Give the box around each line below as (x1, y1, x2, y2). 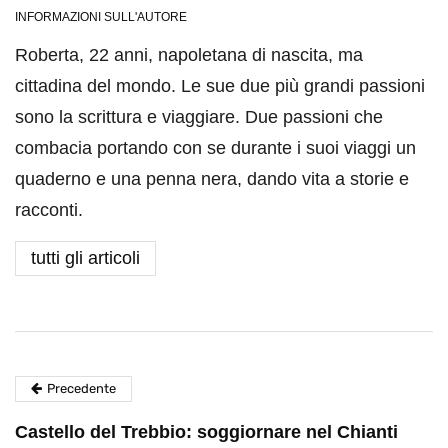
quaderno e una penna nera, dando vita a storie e (15, 169, 409, 190)
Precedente (47, 381, 116, 397)
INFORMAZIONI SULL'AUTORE (15, 10, 187, 25)
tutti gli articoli (31, 248, 140, 269)
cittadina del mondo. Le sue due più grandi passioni (15, 76, 425, 97)
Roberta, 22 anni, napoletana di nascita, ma (15, 45, 363, 66)
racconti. (15, 200, 83, 221)
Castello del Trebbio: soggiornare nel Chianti (15, 422, 398, 443)
